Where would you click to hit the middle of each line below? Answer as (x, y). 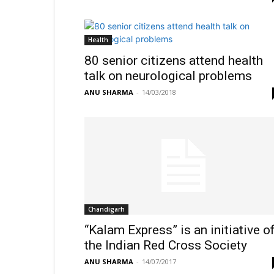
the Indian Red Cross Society (166, 245)
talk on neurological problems (168, 76)
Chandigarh (106, 209)
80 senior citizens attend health (174, 61)
